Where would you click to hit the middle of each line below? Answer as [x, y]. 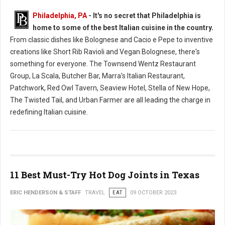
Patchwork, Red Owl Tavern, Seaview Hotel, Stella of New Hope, [110, 88]
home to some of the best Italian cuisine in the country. [123, 27]
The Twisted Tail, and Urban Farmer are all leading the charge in [110, 100]
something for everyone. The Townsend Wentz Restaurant [103, 64]
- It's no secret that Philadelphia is [144, 15]
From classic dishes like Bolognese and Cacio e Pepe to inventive [111, 39]
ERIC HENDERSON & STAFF [45, 192]
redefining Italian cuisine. [49, 112]
